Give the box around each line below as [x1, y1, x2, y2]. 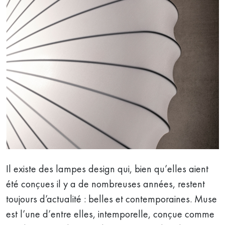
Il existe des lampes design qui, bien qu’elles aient [6, 162, 208, 175]
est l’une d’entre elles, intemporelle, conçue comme [6, 207, 214, 220]
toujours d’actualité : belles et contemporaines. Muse [6, 192, 217, 205]
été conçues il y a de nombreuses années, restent [6, 177, 205, 190]
